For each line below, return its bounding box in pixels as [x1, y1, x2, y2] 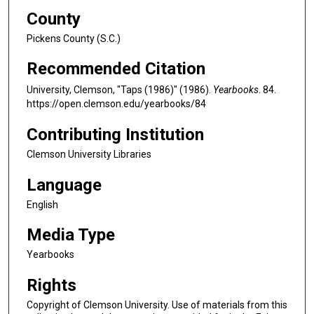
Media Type [27, 225, 115, 245]
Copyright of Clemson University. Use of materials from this [27, 299, 287, 310]
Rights [27, 275, 76, 295]
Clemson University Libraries [27, 149, 151, 161]
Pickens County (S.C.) [27, 32, 121, 44]
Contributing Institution [27, 125, 204, 145]
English [27, 198, 58, 210]
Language [27, 175, 102, 195]
